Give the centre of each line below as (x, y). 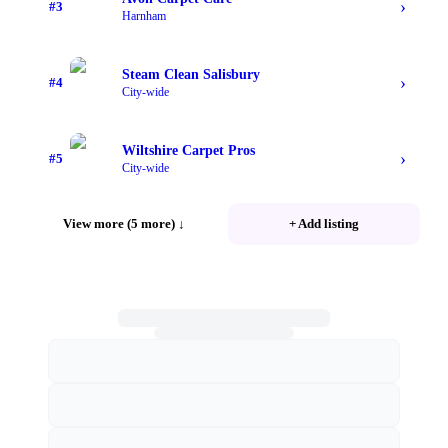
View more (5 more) (119, 224)
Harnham (144, 15)
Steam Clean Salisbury (191, 74)
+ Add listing (324, 224)
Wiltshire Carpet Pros (188, 150)
